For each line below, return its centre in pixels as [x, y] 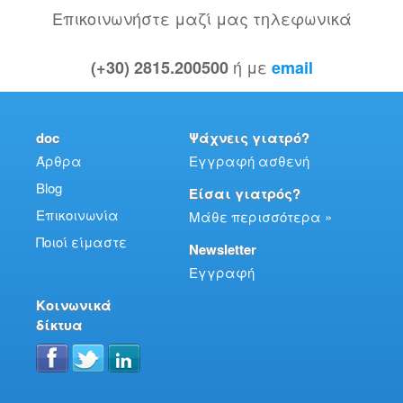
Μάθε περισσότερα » [260, 217]
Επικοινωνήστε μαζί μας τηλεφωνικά [201, 18]
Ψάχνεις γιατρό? [249, 138]
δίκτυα [59, 325]
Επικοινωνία [77, 215]
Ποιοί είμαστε [81, 242]
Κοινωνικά [74, 305]
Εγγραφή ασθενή [249, 161]
